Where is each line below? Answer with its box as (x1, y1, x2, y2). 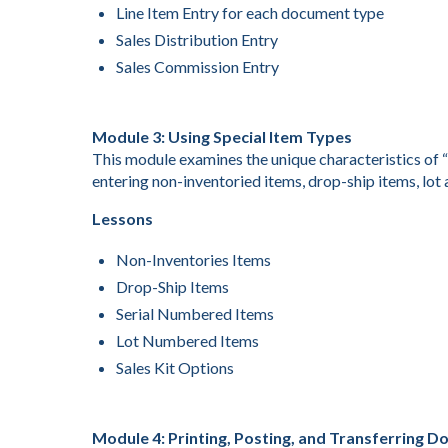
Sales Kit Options (116, 358, 234, 377)
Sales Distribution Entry (116, 30, 278, 49)
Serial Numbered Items (116, 304, 274, 323)
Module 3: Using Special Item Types (92, 127, 352, 146)
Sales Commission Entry (116, 57, 279, 76)
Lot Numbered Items (116, 331, 259, 350)
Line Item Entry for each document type (116, 3, 384, 22)
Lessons (92, 209, 153, 228)
